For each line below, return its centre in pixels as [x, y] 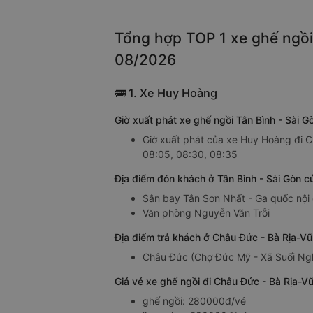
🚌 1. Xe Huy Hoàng [166, 93]
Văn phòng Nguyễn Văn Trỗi [206, 213]
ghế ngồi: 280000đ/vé [194, 301]
